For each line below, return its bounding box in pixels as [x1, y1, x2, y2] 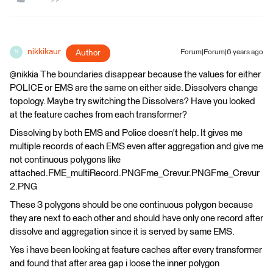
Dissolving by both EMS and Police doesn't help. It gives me [10, 128, 243, 138]
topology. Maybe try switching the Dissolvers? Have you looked [10, 96, 255, 106]
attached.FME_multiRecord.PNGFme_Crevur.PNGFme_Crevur [10, 168, 260, 178]
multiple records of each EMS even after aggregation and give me [10, 141, 263, 151]
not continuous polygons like [10, 155, 121, 165]
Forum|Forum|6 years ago [180, 48, 263, 56]
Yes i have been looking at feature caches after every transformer [10, 245, 262, 255]
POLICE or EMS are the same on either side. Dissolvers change [10, 83, 258, 93]
